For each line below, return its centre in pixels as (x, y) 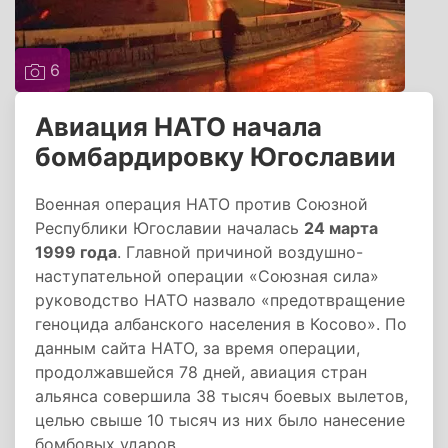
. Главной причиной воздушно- (240, 252)
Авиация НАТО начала (178, 126)
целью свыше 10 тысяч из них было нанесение (220, 420)
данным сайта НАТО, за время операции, (197, 348)
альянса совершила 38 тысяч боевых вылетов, (221, 396)
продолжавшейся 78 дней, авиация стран (201, 372)
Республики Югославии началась (169, 228)
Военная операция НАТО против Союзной (201, 204)
